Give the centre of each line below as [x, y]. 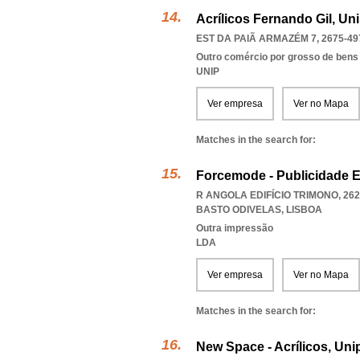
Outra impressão [235, 228]
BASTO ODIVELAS [239, 210]
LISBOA [304, 210]
